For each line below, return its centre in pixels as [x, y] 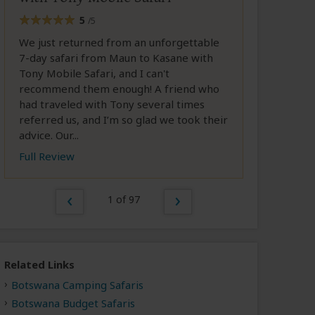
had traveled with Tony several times [112, 104]
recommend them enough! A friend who [119, 89]
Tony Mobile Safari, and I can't [94, 73]
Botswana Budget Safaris [73, 303]
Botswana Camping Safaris [77, 284]
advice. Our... [49, 135]
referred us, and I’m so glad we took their [123, 120]
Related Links [39, 265]
